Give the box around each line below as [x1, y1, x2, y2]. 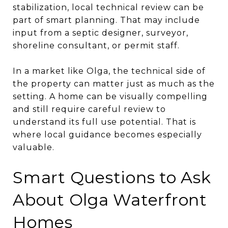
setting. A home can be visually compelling [13, 91, 208, 101]
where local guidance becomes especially [13, 129, 202, 139]
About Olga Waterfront [13, 189, 207, 210]
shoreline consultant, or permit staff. [13, 40, 180, 50]
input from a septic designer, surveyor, [13, 27, 188, 38]
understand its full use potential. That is [13, 117, 196, 127]
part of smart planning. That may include [13, 15, 200, 25]
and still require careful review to [13, 104, 166, 114]
